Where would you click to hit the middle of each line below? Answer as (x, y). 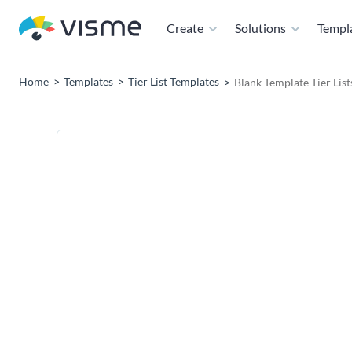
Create (185, 28)
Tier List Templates (174, 81)
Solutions (260, 28)
